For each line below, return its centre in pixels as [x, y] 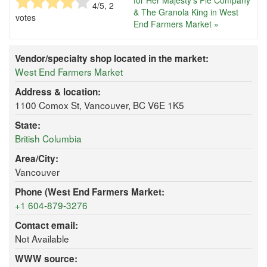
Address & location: [58, 92]
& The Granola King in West [186, 12]
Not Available [42, 239]
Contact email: [46, 226]
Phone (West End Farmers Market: [90, 192]
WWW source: [46, 259]
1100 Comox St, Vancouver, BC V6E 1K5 [100, 105]
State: [28, 125]
